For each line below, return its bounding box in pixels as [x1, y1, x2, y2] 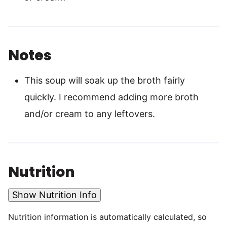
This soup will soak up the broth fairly [24, 75, 185, 86]
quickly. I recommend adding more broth [24, 92, 199, 103]
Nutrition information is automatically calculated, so [8, 212, 14, 222]
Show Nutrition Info [12, 190, 97, 201]
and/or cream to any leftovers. [24, 108, 155, 120]
